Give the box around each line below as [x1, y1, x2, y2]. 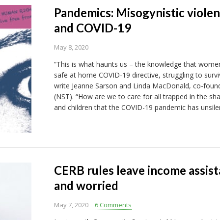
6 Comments [94, 200, 132, 209]
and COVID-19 [54, 21, 131, 35]
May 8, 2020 [54, 43, 88, 52]
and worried [54, 178, 118, 192]
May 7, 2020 [54, 200, 88, 209]
